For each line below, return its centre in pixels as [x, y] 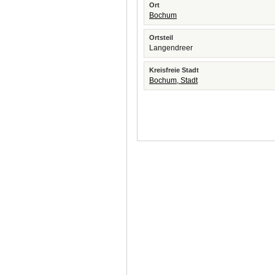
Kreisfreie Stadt [174, 70]
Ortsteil [161, 37]
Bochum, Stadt [173, 80]
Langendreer [171, 48]
